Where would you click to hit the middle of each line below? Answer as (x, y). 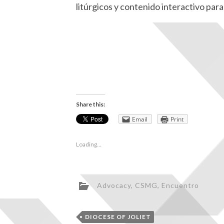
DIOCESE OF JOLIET (118, 217)
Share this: (90, 104)
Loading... (89, 144)
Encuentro (180, 185)
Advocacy (114, 185)
